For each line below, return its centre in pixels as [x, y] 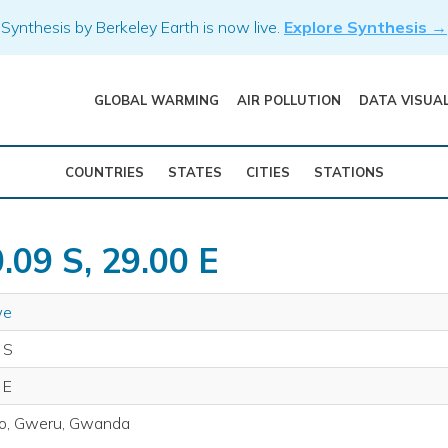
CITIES [267, 172]
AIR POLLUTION [288, 100]
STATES [194, 172]
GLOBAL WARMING [156, 100]
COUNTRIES [104, 172]
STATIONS [348, 172]
